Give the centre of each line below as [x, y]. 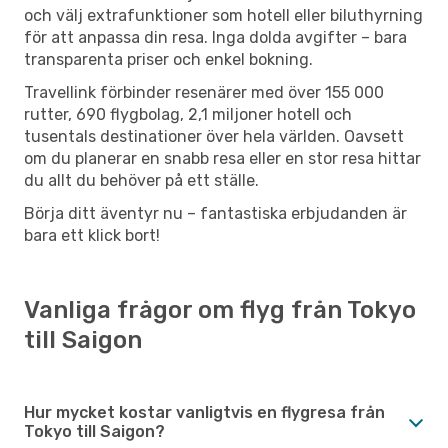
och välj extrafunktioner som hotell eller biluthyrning [223, 15]
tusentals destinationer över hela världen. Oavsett [214, 136]
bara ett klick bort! [92, 235]
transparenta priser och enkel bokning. [168, 59]
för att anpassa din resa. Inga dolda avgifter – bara [215, 37]
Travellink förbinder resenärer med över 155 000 [204, 92]
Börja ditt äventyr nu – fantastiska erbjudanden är [215, 213]
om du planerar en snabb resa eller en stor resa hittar [222, 158]
